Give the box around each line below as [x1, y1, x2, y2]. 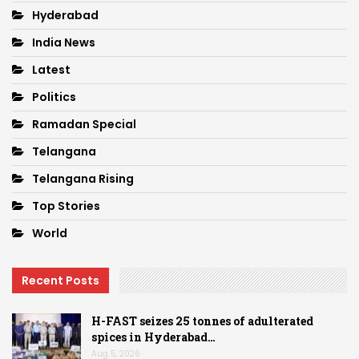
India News [32, 34, 95, 51]
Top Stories [32, 198, 100, 215]
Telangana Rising [32, 171, 134, 188]
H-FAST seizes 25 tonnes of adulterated [91, 313, 313, 329]
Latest [32, 62, 71, 79]
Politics [32, 89, 76, 106]
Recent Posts [22, 272, 99, 289]
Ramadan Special [32, 116, 136, 133]
